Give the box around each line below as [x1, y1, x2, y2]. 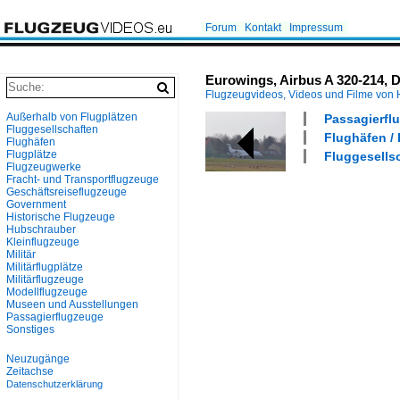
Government [6, 198, 66, 211]
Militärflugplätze [6, 261, 83, 273]
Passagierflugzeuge [6, 311, 104, 323]
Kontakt [245, 21, 281, 34]
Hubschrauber [6, 223, 76, 236]
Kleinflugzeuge [6, 236, 79, 248]
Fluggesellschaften [6, 123, 98, 136]
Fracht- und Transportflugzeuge [6, 173, 159, 186]
